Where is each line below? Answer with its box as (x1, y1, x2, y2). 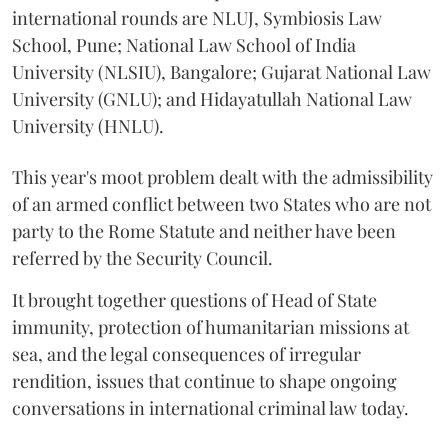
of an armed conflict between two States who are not (12, 192, 431, 217)
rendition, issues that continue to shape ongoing (12, 369, 397, 394)
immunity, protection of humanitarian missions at (12, 315, 409, 340)
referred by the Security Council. (12, 246, 273, 271)
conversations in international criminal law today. (12, 396, 409, 421)
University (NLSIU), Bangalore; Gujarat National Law (12, 60, 431, 85)
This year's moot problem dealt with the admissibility (12, 165, 433, 190)
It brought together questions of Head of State (12, 288, 377, 313)
